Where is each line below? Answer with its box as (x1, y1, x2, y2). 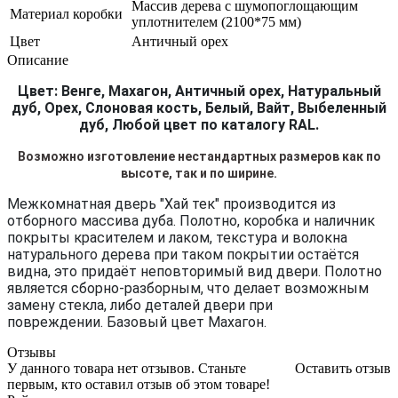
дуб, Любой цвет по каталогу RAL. (79, 115, 319, 133)
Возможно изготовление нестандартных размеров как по (17, 148, 381, 163)
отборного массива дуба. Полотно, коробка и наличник (7, 211, 375, 229)
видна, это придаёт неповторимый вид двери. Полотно (7, 262, 382, 280)
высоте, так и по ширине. (121, 165, 277, 180)
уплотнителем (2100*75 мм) (131, 13, 301, 29)
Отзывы (7, 344, 56, 360)
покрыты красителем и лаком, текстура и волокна (7, 228, 347, 246)
